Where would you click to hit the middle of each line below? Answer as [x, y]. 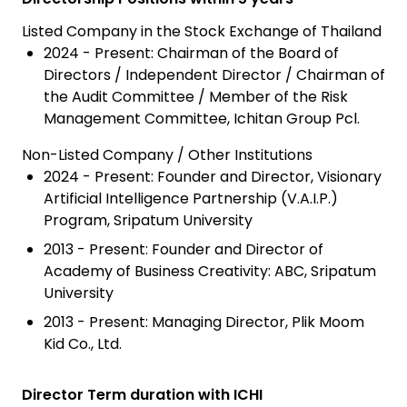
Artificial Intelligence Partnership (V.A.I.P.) [191, 199]
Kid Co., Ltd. [83, 344]
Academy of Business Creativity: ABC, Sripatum [210, 272]
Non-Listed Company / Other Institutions [167, 155]
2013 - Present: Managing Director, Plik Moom [204, 323]
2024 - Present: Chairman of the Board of [191, 54]
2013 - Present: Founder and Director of [184, 250]
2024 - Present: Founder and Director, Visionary [213, 177]
